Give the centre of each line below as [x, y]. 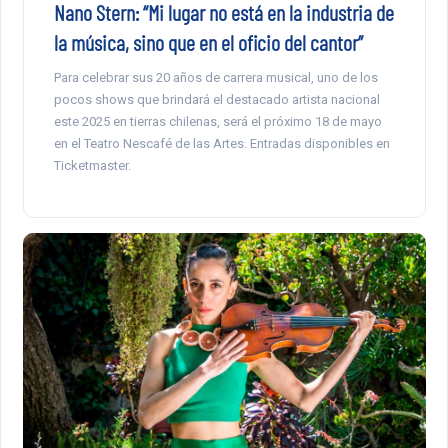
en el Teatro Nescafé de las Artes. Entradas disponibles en [221, 143]
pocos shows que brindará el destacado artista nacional [216, 99]
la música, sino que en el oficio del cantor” [208, 41]
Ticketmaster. [92, 165]
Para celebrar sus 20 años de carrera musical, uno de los [215, 77]
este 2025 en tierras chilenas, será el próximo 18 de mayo [217, 121]
